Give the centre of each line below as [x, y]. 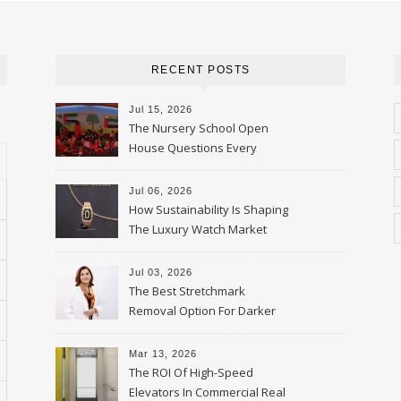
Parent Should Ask [179, 168]
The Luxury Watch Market [198, 230]
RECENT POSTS [200, 70]
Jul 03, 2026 [161, 273]
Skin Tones [159, 331]
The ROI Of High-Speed [191, 373]
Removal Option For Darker [202, 311]
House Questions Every [193, 148]
